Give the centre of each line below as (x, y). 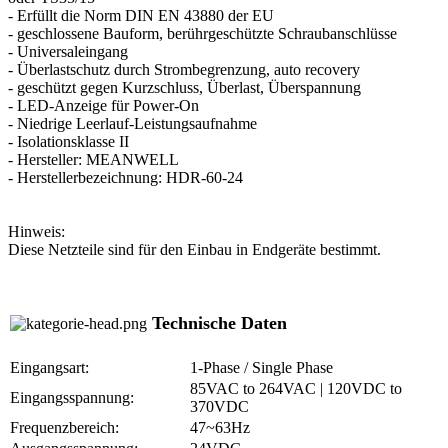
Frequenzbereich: (64, 427)
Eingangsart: (49, 367)
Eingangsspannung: (72, 397)
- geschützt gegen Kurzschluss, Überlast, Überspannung (184, 87)
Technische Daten (217, 322)
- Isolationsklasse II (68, 141)
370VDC (219, 406)
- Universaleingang (68, 51)
